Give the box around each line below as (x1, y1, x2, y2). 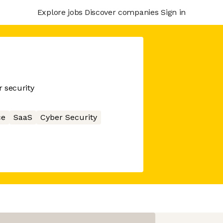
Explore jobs (37, 7, 83, 17)
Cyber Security (40, 112, 97, 122)
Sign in (161, 7, 186, 17)
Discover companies (84, 7, 159, 17)
